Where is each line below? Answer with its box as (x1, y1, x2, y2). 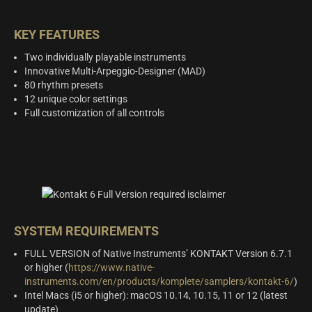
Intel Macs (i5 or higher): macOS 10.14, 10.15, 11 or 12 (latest (24, 289, 288, 301)
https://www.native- (68, 261, 155, 273)
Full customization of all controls (24, 107, 164, 119)
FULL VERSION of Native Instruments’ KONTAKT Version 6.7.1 (24, 247, 292, 259)
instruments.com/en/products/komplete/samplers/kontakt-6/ (24, 275, 294, 287)
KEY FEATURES (14, 27, 100, 42)
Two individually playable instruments (24, 52, 186, 63)
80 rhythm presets (24, 79, 103, 91)
